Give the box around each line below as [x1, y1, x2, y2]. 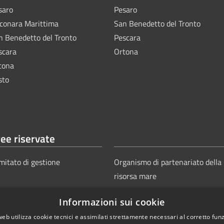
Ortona [114, 45, 138, 57]
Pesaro [114, 3, 137, 15]
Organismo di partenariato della [114, 156, 221, 168]
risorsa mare [114, 170, 156, 182]
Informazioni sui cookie [59, 196, 165, 208]
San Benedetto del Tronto [114, 17, 200, 29]
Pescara [114, 31, 140, 43]
